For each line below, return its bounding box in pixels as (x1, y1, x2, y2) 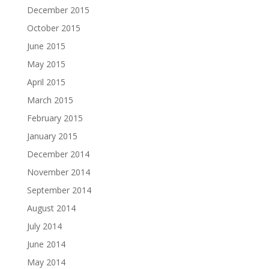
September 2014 (26, 184, 91, 196)
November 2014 (26, 166, 90, 178)
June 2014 (26, 238, 65, 250)
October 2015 (26, 22, 80, 34)
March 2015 (26, 94, 73, 106)
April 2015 (26, 76, 65, 88)
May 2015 (26, 58, 65, 70)
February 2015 (26, 112, 83, 124)
